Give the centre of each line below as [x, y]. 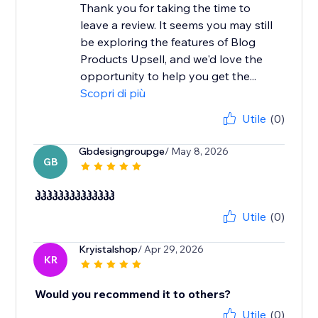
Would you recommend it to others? [133, 294]
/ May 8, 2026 [197, 152]
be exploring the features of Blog [168, 42]
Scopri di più [113, 93]
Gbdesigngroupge [122, 152]
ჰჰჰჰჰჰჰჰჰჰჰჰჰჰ [75, 196]
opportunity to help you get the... [169, 76]
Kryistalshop [109, 250]
